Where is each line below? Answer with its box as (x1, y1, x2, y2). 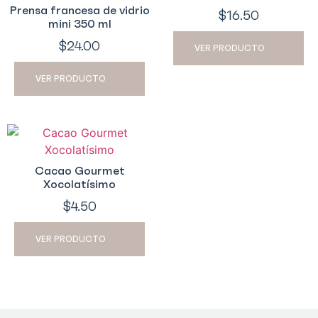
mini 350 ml (48, 16, 111, 31)
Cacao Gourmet (34, 163, 125, 177)
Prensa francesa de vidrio (9, 2, 150, 17)
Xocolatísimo (43, 176, 116, 191)
